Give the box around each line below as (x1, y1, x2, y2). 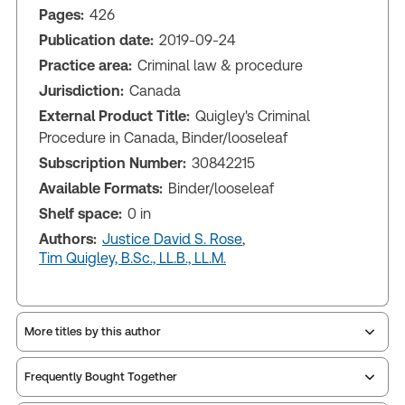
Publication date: (39, 31, 154, 49)
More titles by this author (24, 325, 161, 339)
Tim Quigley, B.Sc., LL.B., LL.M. (39, 249, 226, 267)
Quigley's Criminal (195, 107, 310, 125)
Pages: (39, 5, 84, 24)
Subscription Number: (39, 154, 186, 172)
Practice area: (39, 56, 132, 74)
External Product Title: (39, 107, 190, 125)
